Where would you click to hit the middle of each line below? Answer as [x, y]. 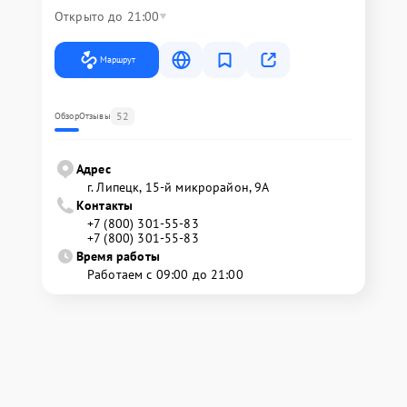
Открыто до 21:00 [107, 16]
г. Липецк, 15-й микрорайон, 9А [179, 187]
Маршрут [118, 59]
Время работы [118, 256]
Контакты [105, 205]
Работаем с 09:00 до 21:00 [165, 274]
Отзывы [94, 115]
